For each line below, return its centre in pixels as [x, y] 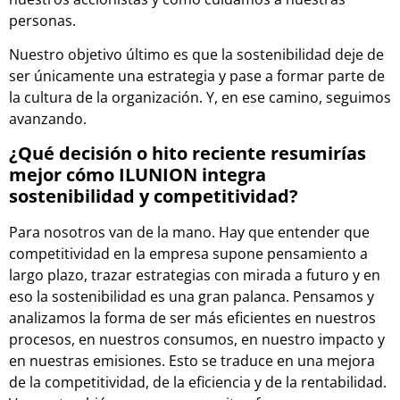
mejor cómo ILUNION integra [137, 174]
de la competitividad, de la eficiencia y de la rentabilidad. [198, 382]
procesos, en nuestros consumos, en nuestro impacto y [197, 339]
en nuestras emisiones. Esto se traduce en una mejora [192, 360]
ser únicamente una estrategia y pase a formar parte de [197, 76]
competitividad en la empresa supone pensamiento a [188, 253]
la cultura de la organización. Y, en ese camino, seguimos [200, 98]
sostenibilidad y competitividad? [154, 196]
